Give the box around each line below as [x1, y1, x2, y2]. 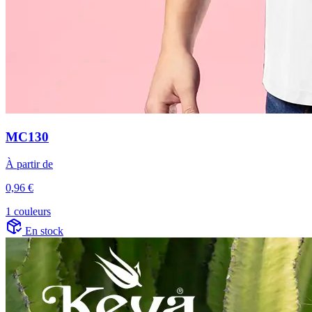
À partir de [6, 157, 53, 170]
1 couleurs [6, 205, 51, 217]
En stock [25, 224, 63, 237]
